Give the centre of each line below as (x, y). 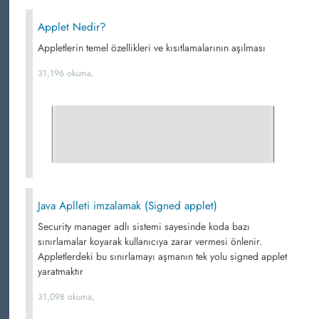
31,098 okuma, (66, 297)
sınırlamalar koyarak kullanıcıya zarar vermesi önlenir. (150, 241)
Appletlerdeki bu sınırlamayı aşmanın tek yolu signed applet (162, 256)
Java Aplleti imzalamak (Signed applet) (127, 206)
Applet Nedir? (72, 27)
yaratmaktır (61, 271)
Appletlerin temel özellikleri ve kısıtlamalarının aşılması (152, 48)
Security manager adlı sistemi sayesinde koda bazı (144, 226)
